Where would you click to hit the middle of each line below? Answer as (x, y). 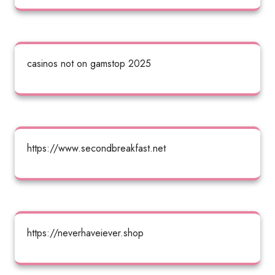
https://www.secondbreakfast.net (96, 148)
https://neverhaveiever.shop (85, 233)
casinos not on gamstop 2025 (89, 64)
